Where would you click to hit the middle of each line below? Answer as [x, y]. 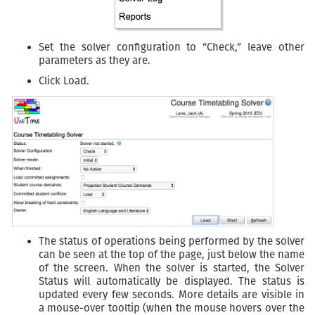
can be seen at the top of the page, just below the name [172, 255]
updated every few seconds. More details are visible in [172, 295]
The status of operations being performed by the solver [172, 242]
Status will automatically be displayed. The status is [172, 282]
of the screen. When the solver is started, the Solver [172, 268]
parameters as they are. [95, 60]
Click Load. [64, 81]
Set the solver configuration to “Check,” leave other [172, 47]
